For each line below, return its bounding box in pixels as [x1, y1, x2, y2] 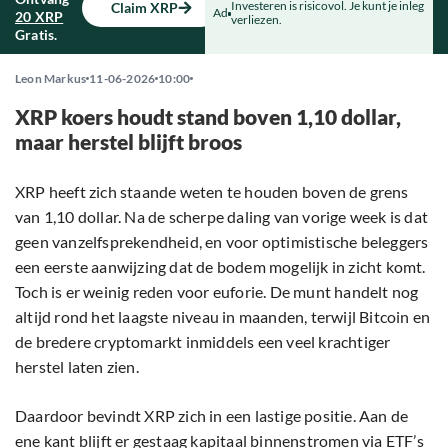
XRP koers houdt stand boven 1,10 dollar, [15, 104, 401, 130]
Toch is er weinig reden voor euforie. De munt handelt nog [15, 282, 419, 302]
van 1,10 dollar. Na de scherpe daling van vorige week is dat [15, 207, 429, 227]
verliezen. [231, 12, 283, 28]
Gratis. [15, 26, 58, 44]
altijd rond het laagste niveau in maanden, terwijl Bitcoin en [15, 307, 431, 327]
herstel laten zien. [15, 357, 139, 377]
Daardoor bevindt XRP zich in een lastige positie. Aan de [15, 406, 409, 426]
